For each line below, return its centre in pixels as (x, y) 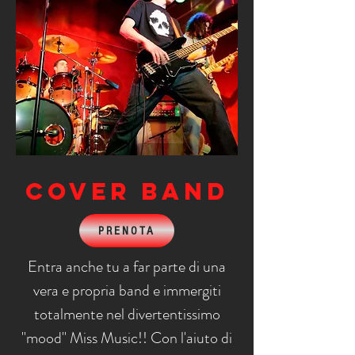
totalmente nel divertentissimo (127, 314)
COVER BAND (127, 191)
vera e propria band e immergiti (127, 290)
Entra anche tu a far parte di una (127, 267)
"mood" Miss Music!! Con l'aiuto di (127, 338)
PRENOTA (127, 231)
